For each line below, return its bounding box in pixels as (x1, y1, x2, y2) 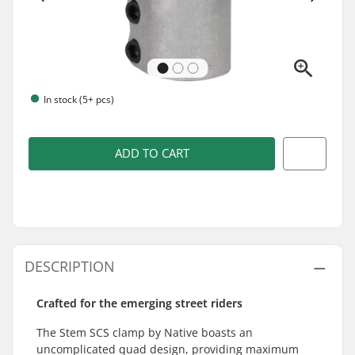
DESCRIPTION (25, 257, 115, 276)
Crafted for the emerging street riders (36, 296, 242, 311)
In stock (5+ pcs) (44, 92, 114, 106)
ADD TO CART (114, 145, 189, 162)
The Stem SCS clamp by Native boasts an (36, 325, 253, 340)
